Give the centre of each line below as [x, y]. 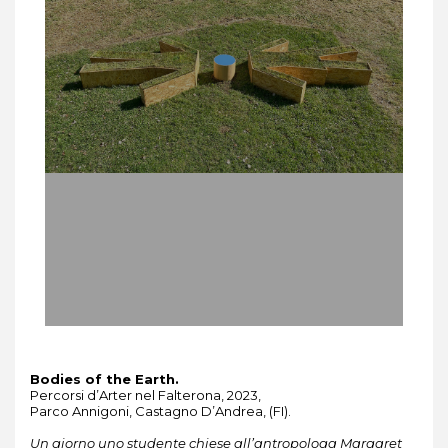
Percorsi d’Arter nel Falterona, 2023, [145, 395]
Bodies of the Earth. [104, 379]
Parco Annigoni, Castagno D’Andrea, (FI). [160, 411]
